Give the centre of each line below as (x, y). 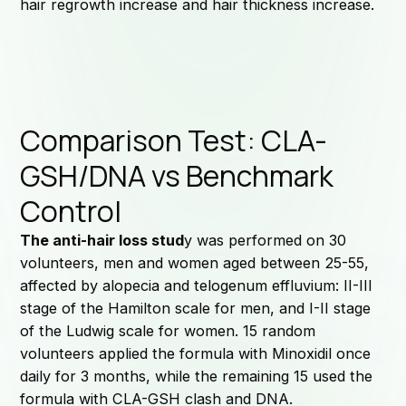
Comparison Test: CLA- (174, 140)
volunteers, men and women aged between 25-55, (195, 262)
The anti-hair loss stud (102, 240)
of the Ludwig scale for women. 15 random (168, 330)
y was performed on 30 (266, 240)
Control (71, 211)
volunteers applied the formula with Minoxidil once (196, 353)
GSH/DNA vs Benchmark (177, 175)
